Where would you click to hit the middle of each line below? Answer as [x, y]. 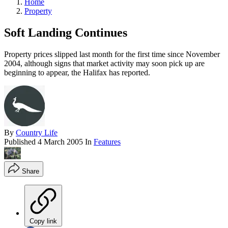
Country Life [37, 132]
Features [107, 141]
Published [21, 141]
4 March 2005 [60, 141]
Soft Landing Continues [66, 32]
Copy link [43, 221]
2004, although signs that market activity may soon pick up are [104, 63]
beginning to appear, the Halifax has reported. [77, 72]
